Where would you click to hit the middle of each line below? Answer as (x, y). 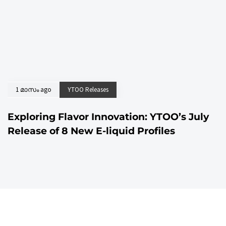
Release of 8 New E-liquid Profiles (91, 131)
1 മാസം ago (34, 90)
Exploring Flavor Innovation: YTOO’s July (108, 117)
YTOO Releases (88, 90)
